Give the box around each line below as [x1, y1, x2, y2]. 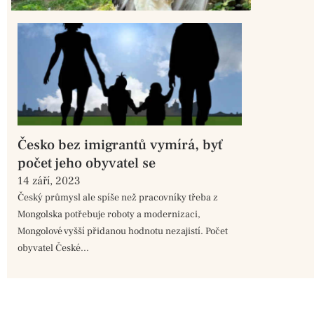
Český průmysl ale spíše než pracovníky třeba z [18, 191, 218, 205]
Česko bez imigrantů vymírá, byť [18, 136, 222, 155]
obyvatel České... [18, 242, 89, 255]
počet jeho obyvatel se [18, 154, 156, 173]
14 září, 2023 [18, 174, 81, 189]
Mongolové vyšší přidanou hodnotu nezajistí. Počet [18, 225, 228, 238]
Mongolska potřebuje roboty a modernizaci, [18, 208, 200, 221]
